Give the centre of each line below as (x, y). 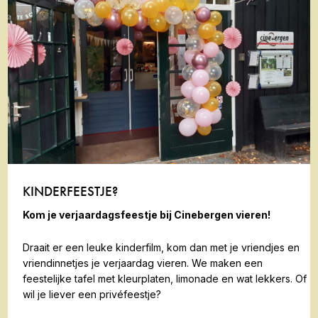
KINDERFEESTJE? (70, 191)
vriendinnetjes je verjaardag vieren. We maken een (142, 263)
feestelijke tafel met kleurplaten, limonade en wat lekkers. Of (164, 278)
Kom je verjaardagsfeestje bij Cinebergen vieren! (146, 214)
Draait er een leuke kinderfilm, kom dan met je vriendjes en (161, 247)
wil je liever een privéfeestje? (92, 294)
